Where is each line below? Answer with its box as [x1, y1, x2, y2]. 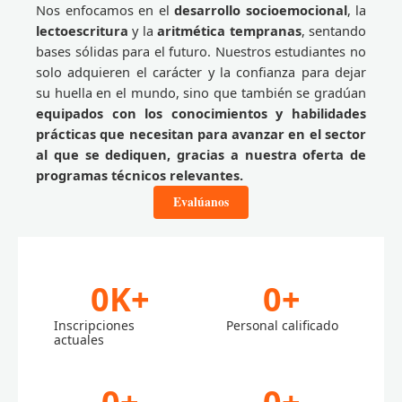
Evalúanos [173, 192, 229, 211]
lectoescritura [36, 21, 128, 39]
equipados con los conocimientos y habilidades [36, 103, 366, 122]
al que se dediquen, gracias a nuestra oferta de [36, 144, 366, 163]
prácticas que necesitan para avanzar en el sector [36, 124, 366, 143]
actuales [54, 330, 104, 348]
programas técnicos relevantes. [36, 165, 243, 184]
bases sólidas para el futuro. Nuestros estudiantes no [36, 41, 366, 60]
